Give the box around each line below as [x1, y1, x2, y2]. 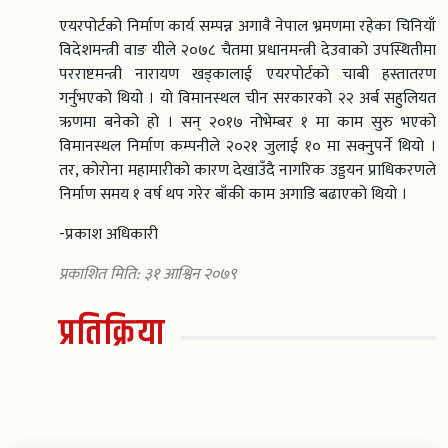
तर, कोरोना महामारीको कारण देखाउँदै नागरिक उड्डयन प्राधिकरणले [59, 156, 436, 184]
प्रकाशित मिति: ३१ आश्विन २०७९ [59, 260, 236, 288]
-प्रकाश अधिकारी [59, 220, 158, 248]
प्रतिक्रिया [59, 305, 166, 361]
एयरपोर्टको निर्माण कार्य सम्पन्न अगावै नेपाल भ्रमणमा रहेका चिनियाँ [59, 12, 436, 40]
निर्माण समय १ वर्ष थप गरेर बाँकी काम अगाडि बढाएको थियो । [59, 180, 407, 208]
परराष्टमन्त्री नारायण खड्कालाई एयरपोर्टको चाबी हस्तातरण [59, 60, 436, 88]
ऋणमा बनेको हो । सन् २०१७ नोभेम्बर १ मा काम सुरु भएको [59, 108, 436, 136]
